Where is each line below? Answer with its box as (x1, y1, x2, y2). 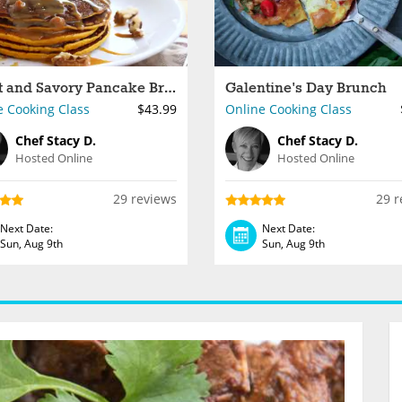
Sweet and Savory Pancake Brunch (163, 79, 176, 98)
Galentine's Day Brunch (225, 79, 387, 98)
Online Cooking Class (225, 100, 352, 118)
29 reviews (113, 190, 177, 207)
